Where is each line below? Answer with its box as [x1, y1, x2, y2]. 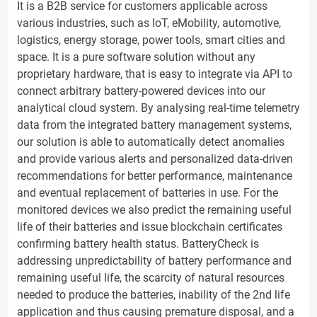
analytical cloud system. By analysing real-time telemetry [17, 101, 300, 115]
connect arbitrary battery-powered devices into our [17, 84, 265, 98]
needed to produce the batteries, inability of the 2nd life [17, 288, 290, 301]
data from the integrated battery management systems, [17, 118, 292, 132]
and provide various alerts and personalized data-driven [17, 152, 293, 166]
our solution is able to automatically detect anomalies [17, 135, 284, 149]
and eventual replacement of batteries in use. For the [17, 186, 278, 200]
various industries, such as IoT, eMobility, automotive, [17, 16, 281, 30]
